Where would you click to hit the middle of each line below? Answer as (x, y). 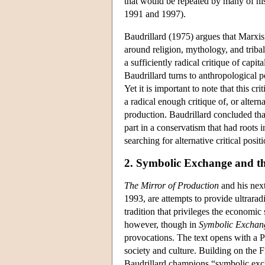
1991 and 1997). (155, 14)
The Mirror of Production (172, 185)
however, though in (161, 224)
